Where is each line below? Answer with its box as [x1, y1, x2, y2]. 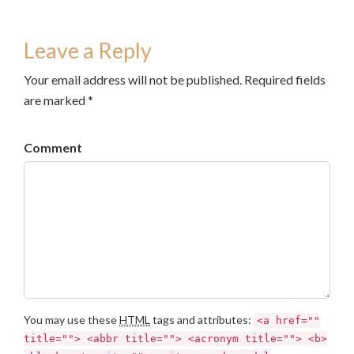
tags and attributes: [150, 313, 254, 326]
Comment [24, 140, 82, 155]
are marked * [24, 92, 93, 107]
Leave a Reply [24, 37, 152, 63]
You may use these [24, 313, 119, 326]
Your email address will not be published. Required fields [24, 72, 326, 87]
